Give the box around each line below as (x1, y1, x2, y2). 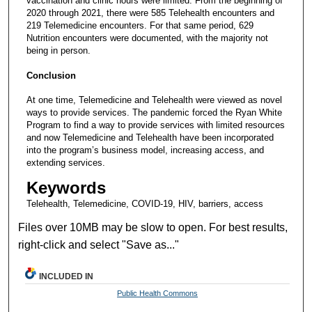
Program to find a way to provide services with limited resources (26, 119, 285, 130)
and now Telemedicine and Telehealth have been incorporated (26, 132, 274, 143)
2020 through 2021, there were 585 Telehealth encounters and (26, 7, 274, 18)
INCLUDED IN (39, 271, 94, 281)
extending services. (26, 157, 105, 168)
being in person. (26, 45, 91, 56)
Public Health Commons (117, 288, 198, 297)
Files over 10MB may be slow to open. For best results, (18, 221, 288, 233)
